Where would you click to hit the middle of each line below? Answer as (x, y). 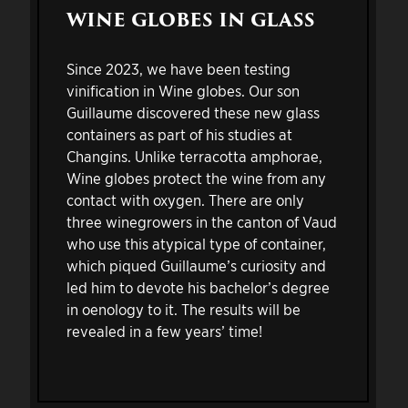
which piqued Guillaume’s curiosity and (196, 265)
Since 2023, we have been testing (178, 68)
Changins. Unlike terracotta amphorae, (194, 156)
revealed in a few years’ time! (164, 331)
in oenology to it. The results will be (183, 309)
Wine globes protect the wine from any (196, 178)
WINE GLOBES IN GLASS (190, 20)
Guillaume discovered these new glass (193, 112)
